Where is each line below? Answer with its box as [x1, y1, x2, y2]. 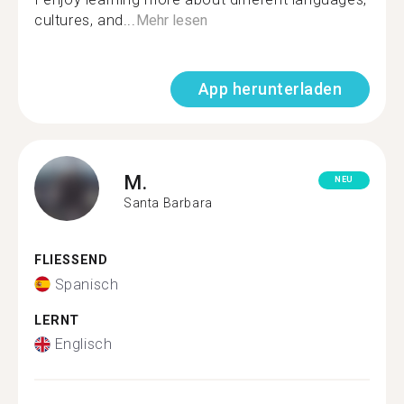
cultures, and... [34, 12, 136, 29]
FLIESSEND [34, 252, 98, 268]
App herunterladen [197, 79, 342, 98]
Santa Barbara [124, 195, 213, 210]
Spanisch [54, 275, 119, 293]
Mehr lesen [135, 12, 207, 29]
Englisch [54, 335, 113, 353]
